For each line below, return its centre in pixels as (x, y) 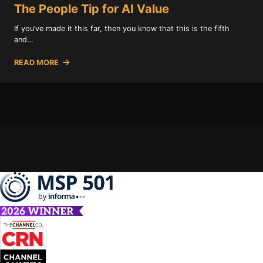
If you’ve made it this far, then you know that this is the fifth (122, 28)
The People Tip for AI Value (92, 9)
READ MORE (37, 62)
